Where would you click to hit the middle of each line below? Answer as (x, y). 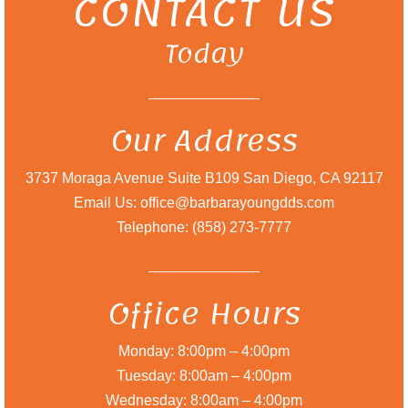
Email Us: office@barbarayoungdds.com (204, 203)
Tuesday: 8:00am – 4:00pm (204, 376)
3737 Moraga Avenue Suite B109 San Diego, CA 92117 (204, 178)
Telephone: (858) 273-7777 (204, 227)
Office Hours (204, 314)
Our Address (204, 141)
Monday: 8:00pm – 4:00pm (204, 351)
